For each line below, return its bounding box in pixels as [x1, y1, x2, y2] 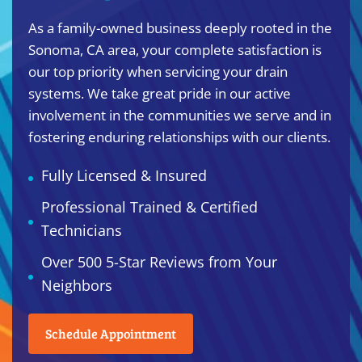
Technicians [41, 221, 122, 240]
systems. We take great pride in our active [28, 84, 291, 103]
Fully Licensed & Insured [41, 166, 207, 185]
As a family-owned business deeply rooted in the [28, 19, 332, 37]
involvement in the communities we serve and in [28, 106, 331, 124]
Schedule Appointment [45, 325, 176, 342]
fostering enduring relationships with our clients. [28, 128, 330, 146]
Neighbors [41, 276, 112, 295]
